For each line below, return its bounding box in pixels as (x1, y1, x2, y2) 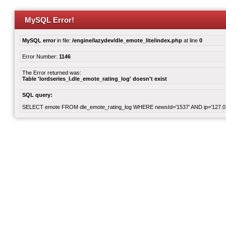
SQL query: (22, 92, 52, 98)
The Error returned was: (22, 70, 81, 76)
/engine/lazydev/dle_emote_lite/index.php (72, 37, 182, 43)
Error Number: (22, 53, 59, 60)
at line (182, 37, 199, 43)
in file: (55, 37, 72, 43)
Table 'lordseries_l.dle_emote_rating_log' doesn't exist (22, 76, 167, 82)
